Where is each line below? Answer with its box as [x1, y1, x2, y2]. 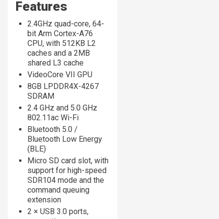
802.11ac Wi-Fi [27, 112, 79, 122]
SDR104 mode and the [27, 175, 104, 185]
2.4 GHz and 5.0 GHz [27, 103, 97, 112]
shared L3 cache [27, 58, 84, 67]
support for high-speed [27, 165, 107, 175]
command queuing [27, 185, 89, 195]
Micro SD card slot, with [27, 155, 109, 165]
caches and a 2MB [27, 48, 90, 58]
